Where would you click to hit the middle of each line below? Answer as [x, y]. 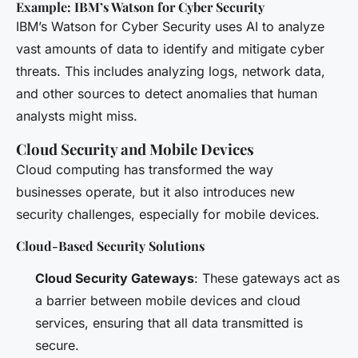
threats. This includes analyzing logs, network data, [171, 71]
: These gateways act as [267, 278]
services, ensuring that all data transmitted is [169, 322]
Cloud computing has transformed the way [145, 169]
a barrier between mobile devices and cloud [168, 300]
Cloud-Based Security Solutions [110, 245]
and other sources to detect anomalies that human [167, 93]
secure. [57, 345]
